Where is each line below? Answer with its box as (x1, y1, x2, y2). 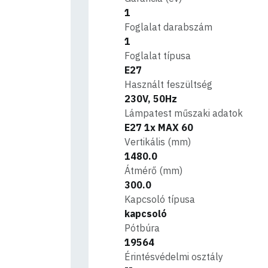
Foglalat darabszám (124, 21, 213, 33)
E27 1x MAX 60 (124, 121, 194, 133)
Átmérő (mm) (124, 165, 183, 176)
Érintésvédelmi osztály (124, 251, 224, 263)
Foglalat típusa (124, 50, 191, 62)
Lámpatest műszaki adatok (124, 107, 243, 119)
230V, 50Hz (124, 93, 178, 105)
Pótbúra (124, 222, 160, 234)
